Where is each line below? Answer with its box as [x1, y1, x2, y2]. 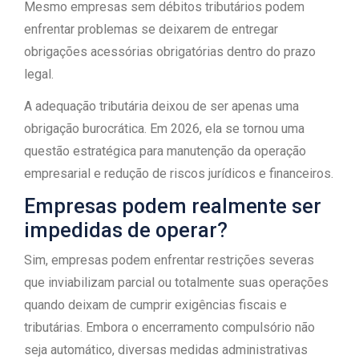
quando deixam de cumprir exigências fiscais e [24, 297, 287, 313]
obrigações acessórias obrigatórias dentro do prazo [24, 44, 316, 59]
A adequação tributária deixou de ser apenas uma [24, 99, 299, 114]
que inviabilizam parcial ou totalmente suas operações [24, 275, 329, 290]
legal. [24, 67, 54, 82]
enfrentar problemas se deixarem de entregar [24, 22, 278, 37]
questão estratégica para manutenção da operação [24, 143, 306, 159]
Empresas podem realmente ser [24, 195, 321, 218]
